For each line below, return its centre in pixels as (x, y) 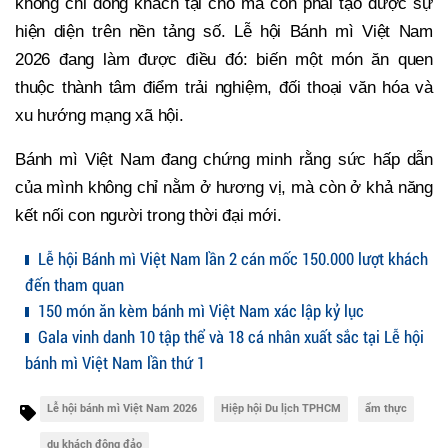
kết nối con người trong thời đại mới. (148, 215)
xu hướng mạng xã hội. (99, 115)
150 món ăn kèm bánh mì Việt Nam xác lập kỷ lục (199, 310)
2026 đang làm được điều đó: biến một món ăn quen (224, 59)
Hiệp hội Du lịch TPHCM (281, 408)
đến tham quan (74, 284)
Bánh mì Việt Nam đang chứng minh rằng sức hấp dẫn (224, 159)
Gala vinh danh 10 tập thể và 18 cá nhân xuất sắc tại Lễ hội (229, 336)
